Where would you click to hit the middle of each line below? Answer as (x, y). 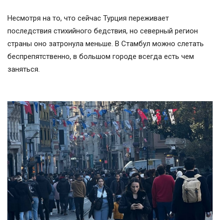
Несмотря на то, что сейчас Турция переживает (88, 18)
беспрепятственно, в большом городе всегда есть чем (101, 56)
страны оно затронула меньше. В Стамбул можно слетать (106, 43)
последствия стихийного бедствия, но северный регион (103, 31)
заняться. (24, 69)
